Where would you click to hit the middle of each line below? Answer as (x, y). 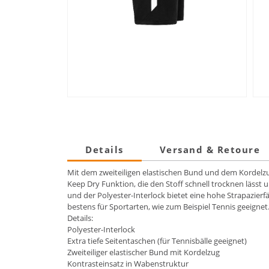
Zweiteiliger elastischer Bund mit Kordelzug (144, 252)
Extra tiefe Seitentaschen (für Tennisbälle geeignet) (157, 241)
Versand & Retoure (210, 150)
